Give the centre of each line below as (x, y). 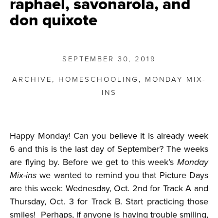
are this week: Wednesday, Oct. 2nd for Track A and (109, 188)
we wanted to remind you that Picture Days (122, 175)
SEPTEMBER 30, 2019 (109, 59)
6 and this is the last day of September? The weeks (109, 149)
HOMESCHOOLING (98, 79)
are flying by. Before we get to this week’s (93, 162)
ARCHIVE (32, 79)
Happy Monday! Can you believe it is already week (109, 136)
